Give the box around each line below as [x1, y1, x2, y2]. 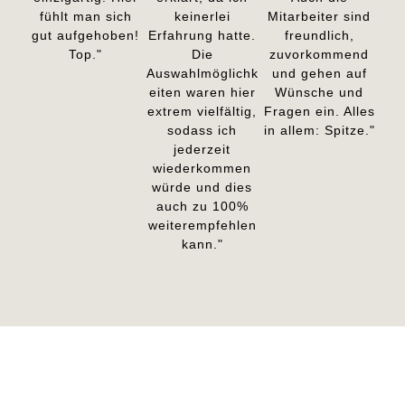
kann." [181, 236, 223, 251]
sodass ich [167, 122, 238, 137]
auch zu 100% [155, 198, 249, 213]
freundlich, [284, 27, 354, 42]
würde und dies [152, 179, 253, 194]
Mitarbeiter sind [268, 8, 372, 24]
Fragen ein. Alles [263, 103, 375, 118]
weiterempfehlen [147, 217, 257, 232]
